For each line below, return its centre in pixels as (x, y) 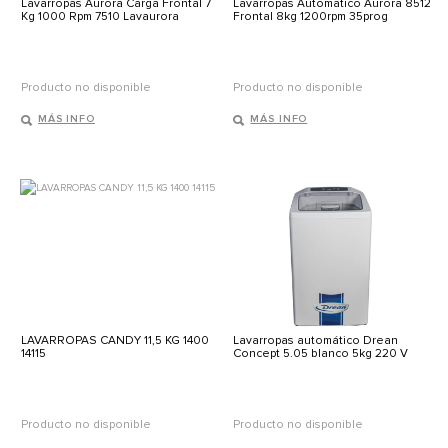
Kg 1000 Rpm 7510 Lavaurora (100, 17)
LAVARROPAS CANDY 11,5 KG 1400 (115, 341)
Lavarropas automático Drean (316, 341)
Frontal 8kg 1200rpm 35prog (311, 17)
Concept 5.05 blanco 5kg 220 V (321, 354)
